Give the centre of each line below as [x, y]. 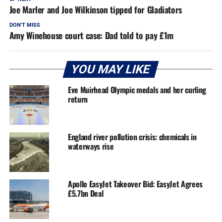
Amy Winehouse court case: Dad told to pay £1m [91, 35]
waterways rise [91, 146]
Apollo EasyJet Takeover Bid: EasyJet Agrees [135, 184]
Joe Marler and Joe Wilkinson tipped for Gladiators [96, 9]
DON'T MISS [25, 25]
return [78, 99]
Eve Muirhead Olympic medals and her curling [137, 89]
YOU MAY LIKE [111, 69]
